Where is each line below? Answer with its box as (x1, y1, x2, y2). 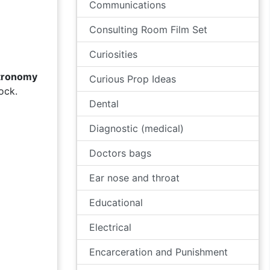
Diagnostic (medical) (89, 122, 184, 134)
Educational (89, 196, 143, 209)
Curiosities (89, 48, 137, 60)
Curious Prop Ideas (89, 73, 176, 85)
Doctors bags (89, 147, 151, 159)
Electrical (89, 221, 131, 233)
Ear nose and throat (89, 172, 180, 184)
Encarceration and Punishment (89, 246, 228, 258)
